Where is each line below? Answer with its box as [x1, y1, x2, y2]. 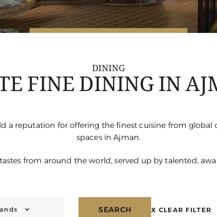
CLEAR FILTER [158, 205, 212, 214]
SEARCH [98, 205, 132, 214]
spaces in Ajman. [76, 133, 141, 142]
